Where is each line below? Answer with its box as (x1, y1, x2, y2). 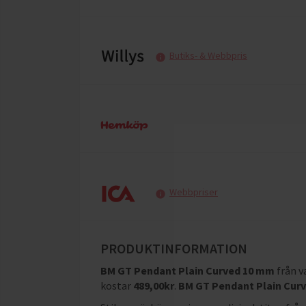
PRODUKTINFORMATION (100, 240, 247, 257)
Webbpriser (169, 186, 218, 198)
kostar (100, 279, 131, 292)
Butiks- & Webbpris (169, 49, 247, 61)
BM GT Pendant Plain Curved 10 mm (100, 264, 275, 277)
